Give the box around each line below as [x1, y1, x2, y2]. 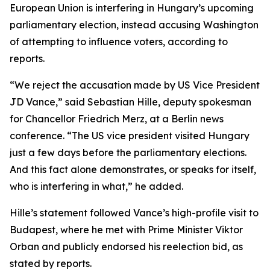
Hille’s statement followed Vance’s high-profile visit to [10, 207, 259, 219]
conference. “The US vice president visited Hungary [10, 130, 250, 142]
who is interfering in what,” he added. [10, 180, 183, 192]
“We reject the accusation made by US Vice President [10, 79, 260, 91]
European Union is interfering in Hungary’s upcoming [10, 2, 254, 14]
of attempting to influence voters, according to [10, 36, 228, 48]
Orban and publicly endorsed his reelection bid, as [10, 240, 243, 253]
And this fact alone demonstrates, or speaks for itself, [10, 163, 256, 175]
